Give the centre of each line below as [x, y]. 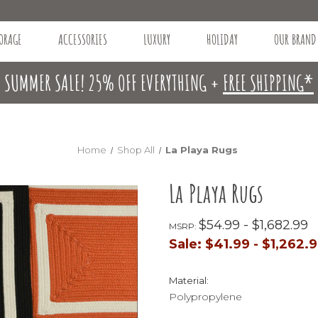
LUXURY [157, 39]
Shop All [136, 149]
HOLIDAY [222, 39]
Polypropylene [205, 296]
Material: [189, 280]
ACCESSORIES [82, 39]
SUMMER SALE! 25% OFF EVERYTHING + [114, 82]
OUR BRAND [295, 39]
